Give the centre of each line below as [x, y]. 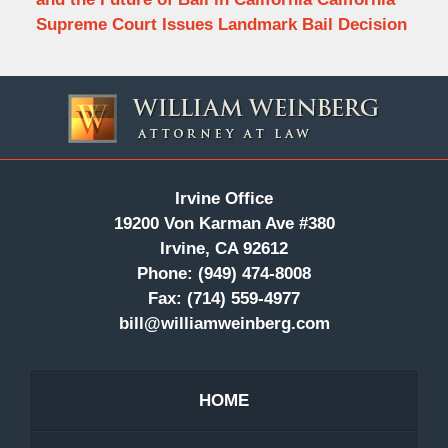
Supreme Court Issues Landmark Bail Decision [221, 24]
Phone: [165, 274]
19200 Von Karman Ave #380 [224, 224]
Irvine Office [224, 199]
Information [265, 113]
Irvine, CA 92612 [224, 249]
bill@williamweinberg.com [224, 324]
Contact [252, 88]
